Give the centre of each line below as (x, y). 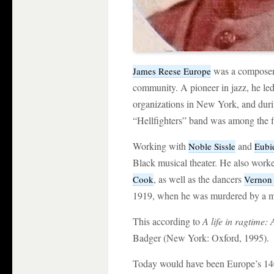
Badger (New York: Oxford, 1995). (201, 238)
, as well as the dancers (199, 179)
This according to (168, 221)
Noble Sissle (212, 146)
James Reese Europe (172, 71)
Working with (161, 146)
